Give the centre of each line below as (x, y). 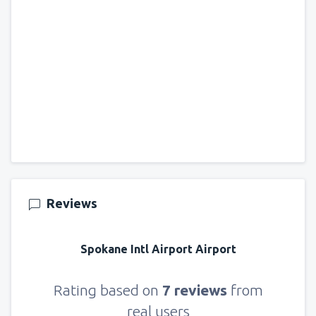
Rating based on (108, 290)
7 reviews (196, 290)
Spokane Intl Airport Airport (158, 249)
